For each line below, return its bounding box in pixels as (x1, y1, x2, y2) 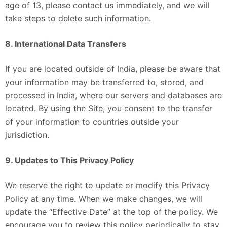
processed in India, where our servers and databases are (5, 90, 222, 100)
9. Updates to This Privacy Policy (5, 155, 134, 165)
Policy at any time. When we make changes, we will (5, 193, 202, 204)
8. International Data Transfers (5, 38, 126, 49)
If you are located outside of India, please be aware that (5, 63, 220, 74)
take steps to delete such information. (5, 13, 151, 23)
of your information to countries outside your (5, 116, 179, 127)
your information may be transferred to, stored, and (5, 77, 204, 87)
